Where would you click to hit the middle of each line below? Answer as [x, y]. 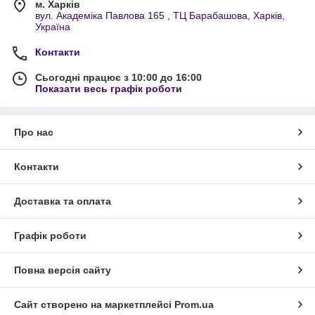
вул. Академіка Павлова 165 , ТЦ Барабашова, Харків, [160, 15]
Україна [53, 26]
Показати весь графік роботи [109, 88]
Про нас [34, 132]
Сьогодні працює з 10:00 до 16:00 [118, 77]
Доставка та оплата [63, 201]
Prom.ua [194, 304]
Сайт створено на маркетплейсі [94, 304]
